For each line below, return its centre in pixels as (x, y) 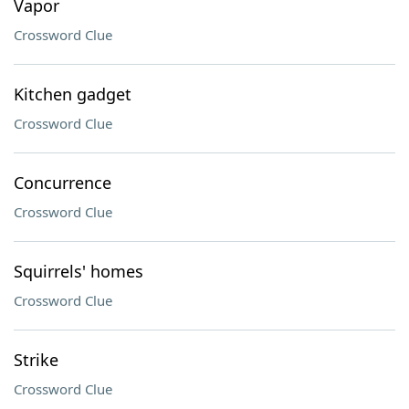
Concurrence (63, 183)
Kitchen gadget (73, 94)
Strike (36, 360)
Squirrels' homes (79, 271)
